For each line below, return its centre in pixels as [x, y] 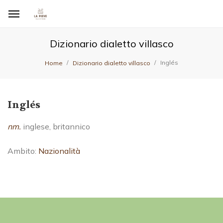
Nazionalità [59, 151]
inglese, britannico [56, 126]
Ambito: [23, 151]
